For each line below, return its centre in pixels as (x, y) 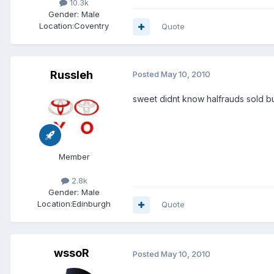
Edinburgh (91, 204)
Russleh (72, 75)
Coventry (91, 26)
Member (74, 157)
